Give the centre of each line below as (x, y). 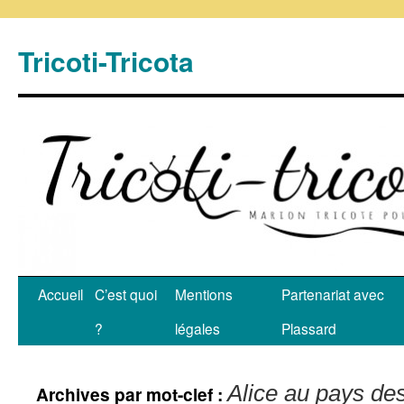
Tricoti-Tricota (106, 61)
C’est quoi (126, 294)
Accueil (60, 294)
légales (197, 328)
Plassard (309, 328)
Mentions (204, 294)
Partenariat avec (333, 294)
